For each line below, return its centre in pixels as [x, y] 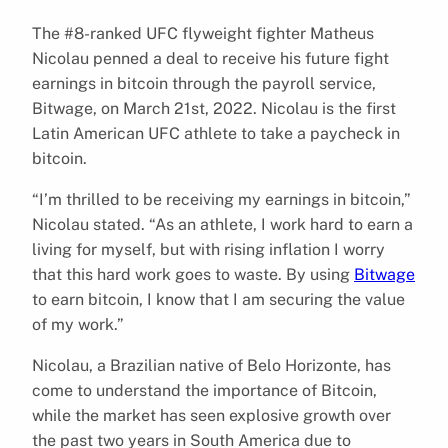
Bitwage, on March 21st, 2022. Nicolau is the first [214, 108]
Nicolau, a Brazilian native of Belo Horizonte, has [211, 365]
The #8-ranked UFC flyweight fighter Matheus [203, 33]
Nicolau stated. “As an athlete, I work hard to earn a [222, 224]
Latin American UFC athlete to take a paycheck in [216, 133]
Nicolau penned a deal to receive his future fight [210, 58]
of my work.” [78, 324]
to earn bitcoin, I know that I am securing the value [218, 299]
